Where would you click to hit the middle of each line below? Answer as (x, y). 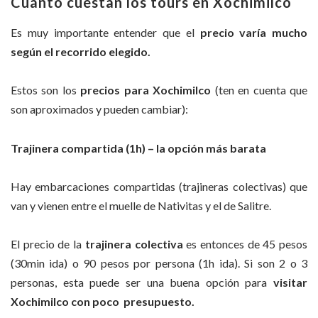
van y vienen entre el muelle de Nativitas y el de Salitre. (141, 205)
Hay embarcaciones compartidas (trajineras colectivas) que (159, 186)
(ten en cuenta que (259, 90)
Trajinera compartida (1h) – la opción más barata (138, 148)
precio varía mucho (253, 32)
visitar (290, 283)
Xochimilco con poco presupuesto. (103, 302)
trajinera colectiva (132, 244)
